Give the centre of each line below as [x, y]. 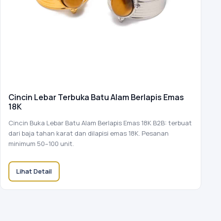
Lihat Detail [34, 171]
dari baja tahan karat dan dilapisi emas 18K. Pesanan [89, 133]
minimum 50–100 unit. [41, 144]
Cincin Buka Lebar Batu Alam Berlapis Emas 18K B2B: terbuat [100, 123]
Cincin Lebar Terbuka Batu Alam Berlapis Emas [96, 97]
